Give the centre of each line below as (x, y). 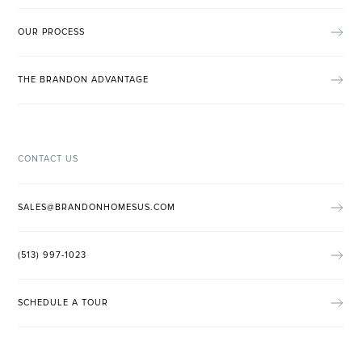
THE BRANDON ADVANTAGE (84, 80)
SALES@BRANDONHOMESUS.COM (97, 208)
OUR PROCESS (52, 32)
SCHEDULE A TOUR (63, 303)
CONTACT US (48, 158)
